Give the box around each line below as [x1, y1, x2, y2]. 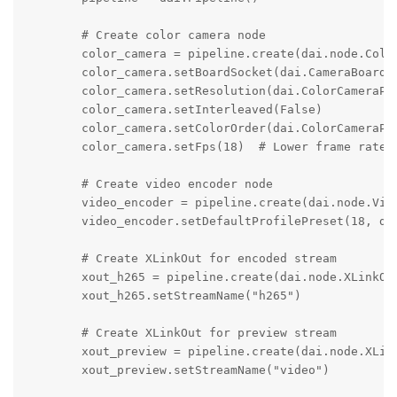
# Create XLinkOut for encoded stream [24, 252, 337, 266]
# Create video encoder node [24, 177, 273, 191]
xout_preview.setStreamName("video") [24, 363, 330, 378]
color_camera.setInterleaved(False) [24, 103, 323, 117]
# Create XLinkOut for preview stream [24, 326, 337, 340]
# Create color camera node [24, 28, 266, 43]
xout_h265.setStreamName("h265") [24, 289, 301, 303]
